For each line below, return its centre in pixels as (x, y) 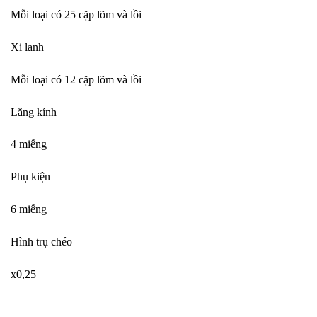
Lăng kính (34, 112)
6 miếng (29, 209)
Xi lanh (27, 47)
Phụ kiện (30, 177)
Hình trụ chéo (41, 241)
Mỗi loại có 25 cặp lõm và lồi (76, 15)
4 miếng (29, 144)
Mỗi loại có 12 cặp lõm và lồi (76, 79)
